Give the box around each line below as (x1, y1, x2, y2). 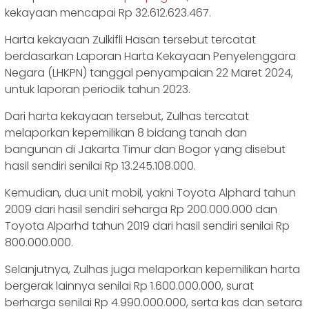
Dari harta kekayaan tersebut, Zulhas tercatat (5, 108, 249, 125)
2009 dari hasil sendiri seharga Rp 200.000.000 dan (5, 201, 277, 218)
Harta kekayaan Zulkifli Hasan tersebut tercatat (5, 32, 256, 48)
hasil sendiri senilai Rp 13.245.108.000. (5, 158, 196, 175)
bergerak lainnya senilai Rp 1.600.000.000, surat (5, 278, 254, 295)
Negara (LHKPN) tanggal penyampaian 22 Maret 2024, (5, 65, 293, 81)
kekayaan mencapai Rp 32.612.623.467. (5, 5, 211, 21)
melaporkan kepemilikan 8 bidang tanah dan (5, 125, 247, 141)
